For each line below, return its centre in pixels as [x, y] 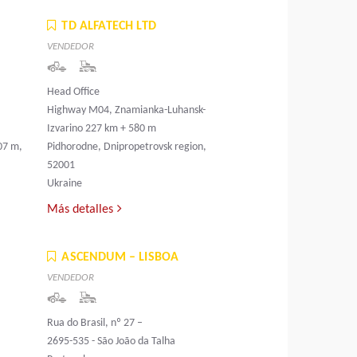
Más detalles [80, 210]
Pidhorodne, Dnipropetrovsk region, [127, 147]
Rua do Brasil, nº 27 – [95, 324]
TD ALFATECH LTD [109, 27]
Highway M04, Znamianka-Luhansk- [127, 111]
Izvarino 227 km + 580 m [102, 129]
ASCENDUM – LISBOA [120, 258]
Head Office [74, 92]
